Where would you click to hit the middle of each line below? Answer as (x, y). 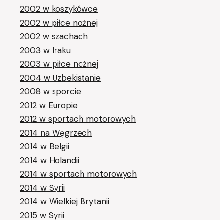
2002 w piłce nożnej (59, 22)
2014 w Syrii (42, 187)
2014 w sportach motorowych (78, 174)
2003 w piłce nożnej (59, 64)
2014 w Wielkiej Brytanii (65, 201)
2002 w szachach (54, 36)
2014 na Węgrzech (56, 132)
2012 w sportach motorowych (78, 119)
